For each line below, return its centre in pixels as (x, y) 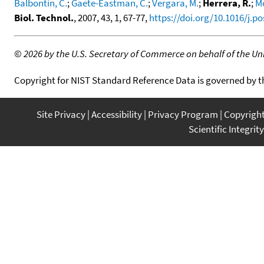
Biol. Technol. (44, 17)
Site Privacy (61, 114)
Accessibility (117, 114)
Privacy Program (183, 114)
